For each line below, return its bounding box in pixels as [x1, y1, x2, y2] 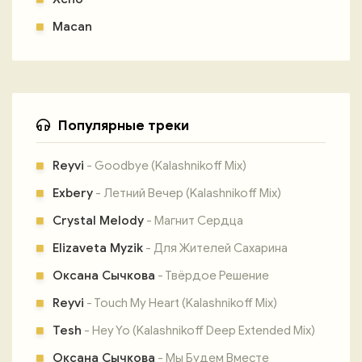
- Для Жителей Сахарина [143, 241, 288, 255]
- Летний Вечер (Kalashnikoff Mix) [93, 186, 281, 200]
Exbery [53, 186, 93, 200]
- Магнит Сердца [144, 213, 243, 228]
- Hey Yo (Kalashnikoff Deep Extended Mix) [82, 323, 315, 338]
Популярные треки [58, 117, 189, 134]
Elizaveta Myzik [53, 241, 143, 255]
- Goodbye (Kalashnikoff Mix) [84, 158, 246, 173]
